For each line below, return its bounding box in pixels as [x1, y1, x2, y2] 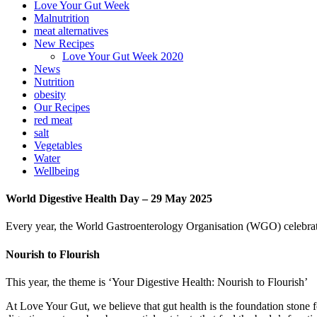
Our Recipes [34, 100, 90, 113]
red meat [34, 113, 72, 126]
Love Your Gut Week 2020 [62, 50, 183, 62]
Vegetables [34, 139, 82, 151]
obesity [34, 88, 66, 100]
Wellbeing [34, 164, 79, 177]
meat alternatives [34, 24, 108, 37]
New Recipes [34, 37, 94, 50]
